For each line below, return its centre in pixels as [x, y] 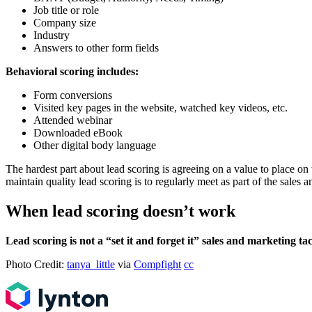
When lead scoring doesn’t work [120, 211]
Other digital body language [95, 146]
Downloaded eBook [78, 133]
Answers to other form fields [96, 48]
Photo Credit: [36, 265]
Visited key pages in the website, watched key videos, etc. [161, 108]
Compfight [157, 265]
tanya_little [91, 265]
